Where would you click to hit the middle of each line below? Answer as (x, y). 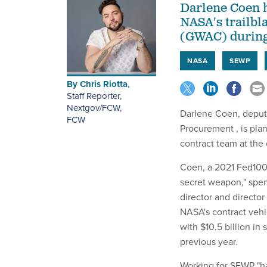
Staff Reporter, (94, 96)
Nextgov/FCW (93, 108)
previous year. (209, 242)
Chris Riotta (104, 84)
